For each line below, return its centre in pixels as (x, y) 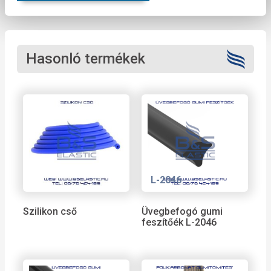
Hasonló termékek (86, 58)
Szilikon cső (50, 211)
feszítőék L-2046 (179, 222)
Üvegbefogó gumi (182, 211)
